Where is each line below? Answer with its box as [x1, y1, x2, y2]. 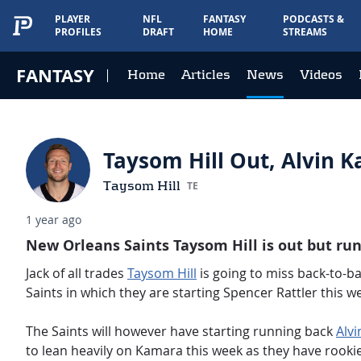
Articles [181, 67, 230, 82]
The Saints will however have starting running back [26, 322, 336, 340]
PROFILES [55, 25, 102, 39]
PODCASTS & [282, 12, 344, 26]
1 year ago [26, 212, 81, 227]
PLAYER [55, 12, 90, 26]
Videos [300, 67, 342, 82]
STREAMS [282, 25, 327, 39]
